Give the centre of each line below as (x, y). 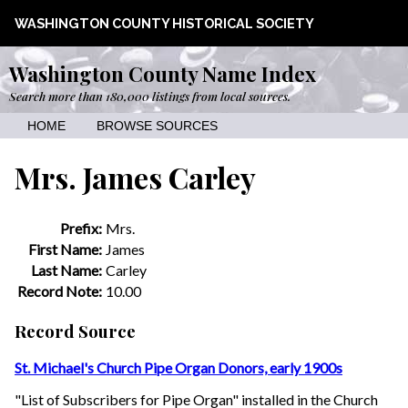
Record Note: (60, 291)
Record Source (75, 331)
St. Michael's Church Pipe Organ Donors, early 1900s (178, 368)
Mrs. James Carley (135, 178)
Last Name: (66, 270)
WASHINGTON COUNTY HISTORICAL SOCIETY (164, 23)
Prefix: (81, 228)
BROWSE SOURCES (157, 126)
